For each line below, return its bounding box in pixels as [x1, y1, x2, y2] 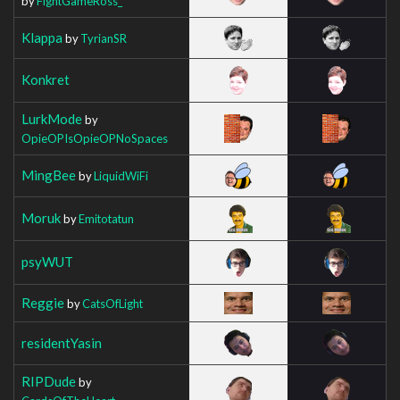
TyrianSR [80, 30, 127, 46]
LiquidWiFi [94, 168, 148, 183]
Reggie [21, 294, 64, 311]
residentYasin [21, 334, 102, 351]
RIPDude [21, 372, 76, 389]
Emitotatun [79, 211, 134, 226]
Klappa [21, 29, 62, 46]
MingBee [21, 166, 76, 183]
